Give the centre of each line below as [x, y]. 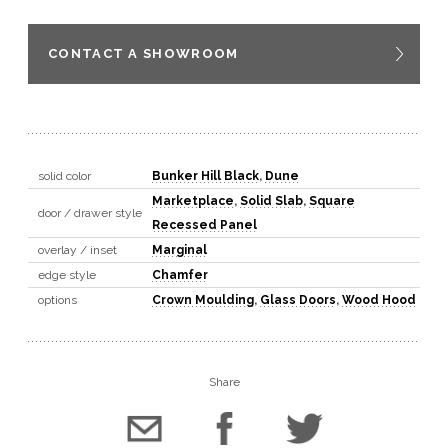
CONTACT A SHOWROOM [143, 53]
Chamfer [180, 274]
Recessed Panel [204, 224]
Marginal [179, 249]
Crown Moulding [203, 299]
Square [332, 200]
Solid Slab [271, 200]
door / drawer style [90, 212]
